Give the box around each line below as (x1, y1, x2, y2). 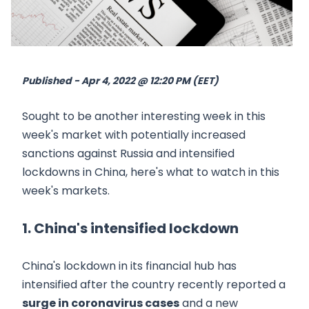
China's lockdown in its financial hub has (22, 257, 237, 274)
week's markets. (22, 182, 110, 199)
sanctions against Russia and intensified (22, 145, 235, 161)
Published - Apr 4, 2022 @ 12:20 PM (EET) (22, 73, 219, 88)
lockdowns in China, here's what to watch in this (22, 163, 279, 180)
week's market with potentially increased (22, 126, 246, 143)
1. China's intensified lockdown (22, 218, 239, 238)
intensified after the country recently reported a (22, 276, 286, 292)
